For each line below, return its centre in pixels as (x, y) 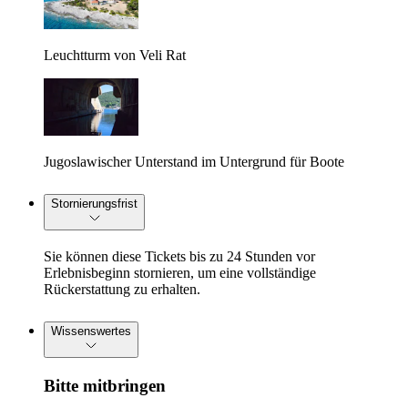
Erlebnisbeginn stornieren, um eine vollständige (180, 273)
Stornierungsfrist (94, 204)
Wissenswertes (91, 331)
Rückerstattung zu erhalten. (122, 290)
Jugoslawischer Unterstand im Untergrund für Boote (194, 162)
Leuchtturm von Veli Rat (115, 56)
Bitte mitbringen (105, 385)
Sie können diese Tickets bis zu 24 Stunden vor (179, 257)
